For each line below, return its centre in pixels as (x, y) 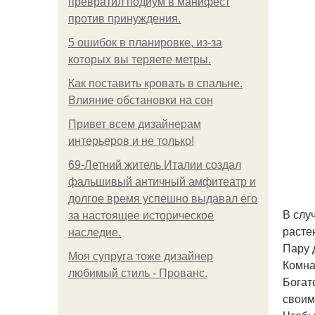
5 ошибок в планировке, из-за (145, 43)
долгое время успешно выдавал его (163, 199)
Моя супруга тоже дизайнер (141, 256)
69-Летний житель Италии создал (155, 165)
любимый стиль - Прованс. (138, 273)
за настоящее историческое (141, 216)
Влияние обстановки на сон (141, 100)
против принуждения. (124, 19)
